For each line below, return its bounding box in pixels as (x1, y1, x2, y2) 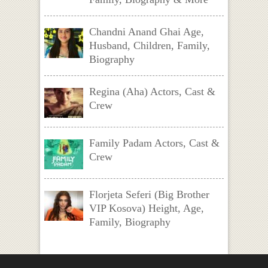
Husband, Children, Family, (89, 39, 210, 51)
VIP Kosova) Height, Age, (89, 202, 204, 214)
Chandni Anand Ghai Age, (89, 25, 204, 38)
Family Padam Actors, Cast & (89, 136, 220, 149)
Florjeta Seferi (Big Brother (89, 188, 209, 200)
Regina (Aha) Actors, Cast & (89, 85, 215, 98)
